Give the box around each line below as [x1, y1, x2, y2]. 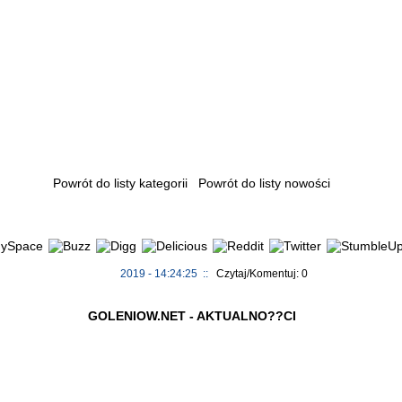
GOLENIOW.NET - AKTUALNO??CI [87, 309, 296, 323]
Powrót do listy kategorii [53, 176, 188, 190]
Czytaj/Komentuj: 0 [216, 267, 308, 280]
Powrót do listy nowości [198, 176, 330, 190]
